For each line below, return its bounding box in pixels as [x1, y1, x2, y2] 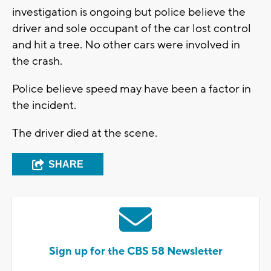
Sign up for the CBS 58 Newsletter [48, 244, 223, 258]
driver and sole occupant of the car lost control [12, 21, 251, 36]
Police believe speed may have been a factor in [12, 81, 251, 96]
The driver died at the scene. [12, 125, 157, 140]
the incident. [12, 97, 76, 113]
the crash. [12, 53, 62, 68]
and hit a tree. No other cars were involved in [12, 37, 240, 52]
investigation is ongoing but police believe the [12, 4, 246, 19]
